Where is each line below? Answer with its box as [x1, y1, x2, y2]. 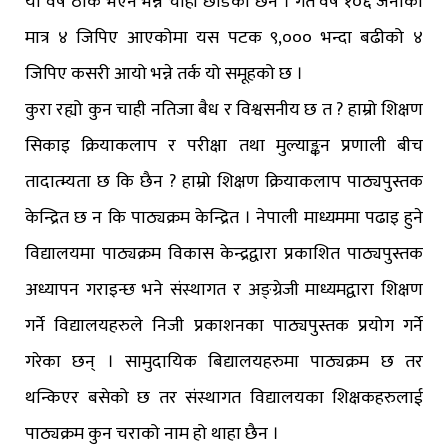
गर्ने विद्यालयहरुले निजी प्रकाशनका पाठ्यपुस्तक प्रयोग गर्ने [25, 311, 423, 342]
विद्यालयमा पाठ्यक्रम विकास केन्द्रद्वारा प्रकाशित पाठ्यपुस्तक [25, 239, 423, 270]
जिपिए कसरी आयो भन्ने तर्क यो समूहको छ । [25, 59, 303, 90]
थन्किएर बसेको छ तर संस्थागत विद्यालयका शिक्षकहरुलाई [25, 383, 423, 414]
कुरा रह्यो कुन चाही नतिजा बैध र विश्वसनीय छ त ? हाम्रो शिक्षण [25, 95, 423, 126]
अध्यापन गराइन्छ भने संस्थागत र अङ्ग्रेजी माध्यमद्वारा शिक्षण [25, 275, 423, 306]
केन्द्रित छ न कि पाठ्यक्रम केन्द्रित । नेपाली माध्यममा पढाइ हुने [25, 203, 423, 234]
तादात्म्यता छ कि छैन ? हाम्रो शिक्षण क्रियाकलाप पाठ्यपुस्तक [25, 167, 423, 198]
